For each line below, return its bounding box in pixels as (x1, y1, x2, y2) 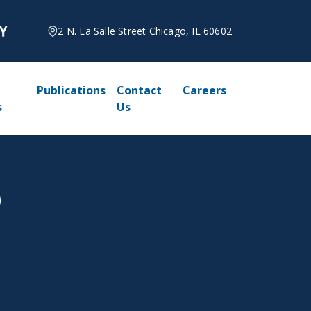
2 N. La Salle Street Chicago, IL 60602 (58, 24, 232, 37)
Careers (183, 83, 227, 98)
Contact (117, 83, 162, 98)
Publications (37, 83, 106, 98)
